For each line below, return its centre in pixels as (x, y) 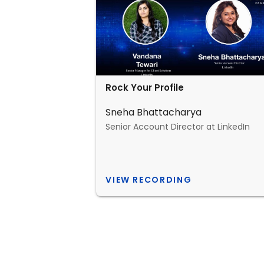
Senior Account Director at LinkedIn (178, 127)
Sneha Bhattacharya (154, 112)
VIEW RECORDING (149, 180)
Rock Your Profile (145, 88)
